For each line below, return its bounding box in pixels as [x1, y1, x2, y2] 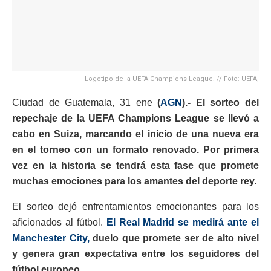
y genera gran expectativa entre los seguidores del [12, 249, 259, 260]
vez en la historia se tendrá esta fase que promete [12, 160, 259, 171]
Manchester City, [12, 233, 90, 244]
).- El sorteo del [182, 97, 259, 108]
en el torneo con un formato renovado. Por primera [12, 145, 259, 155]
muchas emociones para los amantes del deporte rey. [12, 176, 256, 187]
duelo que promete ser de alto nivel [89, 233, 259, 244]
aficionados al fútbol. [12, 217, 103, 228]
